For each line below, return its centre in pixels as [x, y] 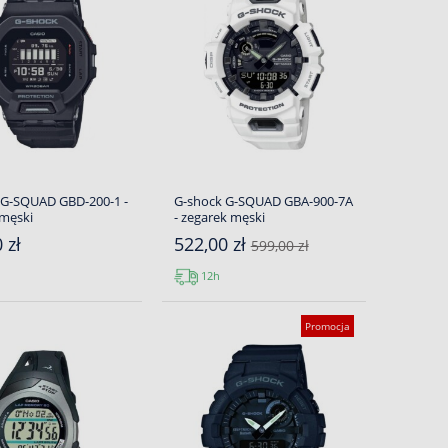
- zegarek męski [219, 217]
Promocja [327, 326]
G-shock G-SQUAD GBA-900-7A [263, 201]
